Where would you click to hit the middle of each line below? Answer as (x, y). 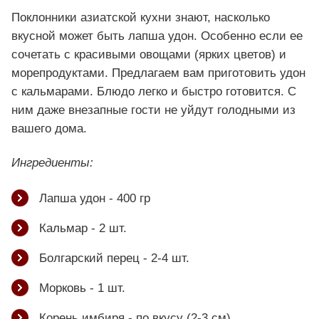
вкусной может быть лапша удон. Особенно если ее (157, 36)
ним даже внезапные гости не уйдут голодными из (153, 110)
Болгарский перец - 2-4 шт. (114, 258)
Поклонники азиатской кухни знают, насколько (141, 17)
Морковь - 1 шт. (82, 288)
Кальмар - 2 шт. (83, 228)
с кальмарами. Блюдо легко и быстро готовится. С (154, 91)
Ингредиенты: (52, 162)
